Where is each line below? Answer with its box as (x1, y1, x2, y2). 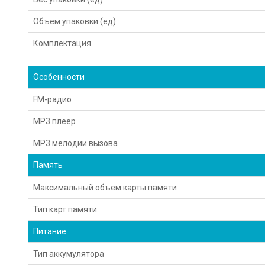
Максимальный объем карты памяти (33, 182, 177, 192)
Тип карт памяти (33, 204, 98, 214)
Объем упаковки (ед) (33, 16, 117, 26)
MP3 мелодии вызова (33, 138, 118, 148)
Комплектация (33, 38, 92, 48)
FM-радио (33, 94, 72, 104)
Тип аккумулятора (33, 248, 105, 258)
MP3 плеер (33, 116, 76, 126)
